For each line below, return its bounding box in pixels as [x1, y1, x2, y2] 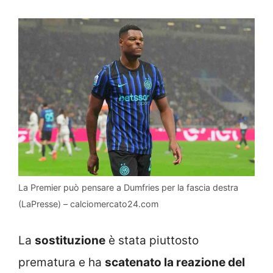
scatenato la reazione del [105, 255, 245, 269]
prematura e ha [18, 255, 105, 269]
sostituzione [35, 233, 105, 247]
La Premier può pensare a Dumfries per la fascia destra [18, 182, 238, 193]
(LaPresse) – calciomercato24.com [18, 199, 158, 210]
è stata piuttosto [105, 233, 199, 247]
